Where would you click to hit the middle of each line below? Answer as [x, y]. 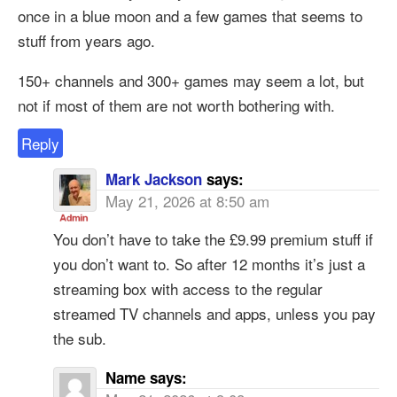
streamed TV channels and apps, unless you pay [214, 313]
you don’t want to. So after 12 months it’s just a [209, 263]
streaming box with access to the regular [188, 288]
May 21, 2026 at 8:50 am [187, 200]
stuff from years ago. [86, 40]
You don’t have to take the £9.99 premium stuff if [213, 238]
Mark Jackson [154, 179]
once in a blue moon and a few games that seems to [190, 15]
